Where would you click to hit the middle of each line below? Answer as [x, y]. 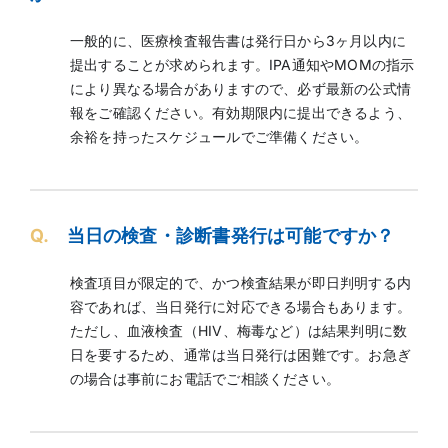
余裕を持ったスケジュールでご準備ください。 [219, 136]
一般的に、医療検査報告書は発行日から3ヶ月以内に [238, 40]
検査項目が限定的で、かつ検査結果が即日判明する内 [240, 282]
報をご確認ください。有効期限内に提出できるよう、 [240, 112]
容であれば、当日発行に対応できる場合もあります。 [240, 306]
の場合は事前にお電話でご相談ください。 [204, 378]
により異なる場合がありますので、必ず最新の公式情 [240, 88]
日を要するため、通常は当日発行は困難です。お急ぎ [240, 354]
